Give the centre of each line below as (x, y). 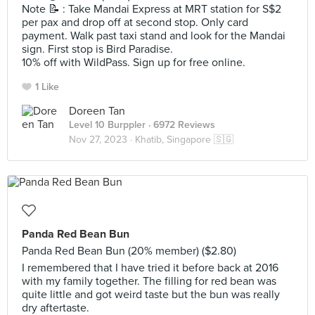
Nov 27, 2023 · (102, 140)
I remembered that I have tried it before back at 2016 (150, 268)
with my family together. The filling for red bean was (149, 281)
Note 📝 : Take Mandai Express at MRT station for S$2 (152, 9)
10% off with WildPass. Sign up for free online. (134, 63)
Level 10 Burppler (107, 125)
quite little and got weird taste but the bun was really (151, 295)
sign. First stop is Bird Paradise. (97, 49)
